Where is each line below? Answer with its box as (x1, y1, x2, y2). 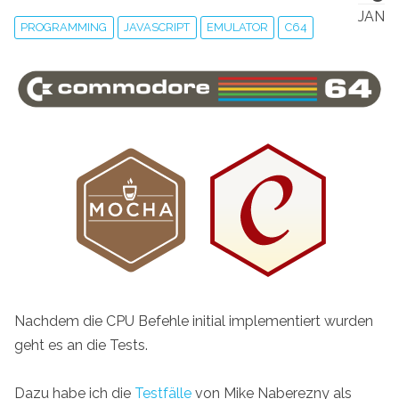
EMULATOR (206, 20, 268, 35)
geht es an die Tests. (14, 336, 148, 354)
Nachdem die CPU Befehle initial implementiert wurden (14, 312, 373, 330)
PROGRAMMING (20, 20, 108, 35)
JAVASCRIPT (124, 20, 191, 35)
